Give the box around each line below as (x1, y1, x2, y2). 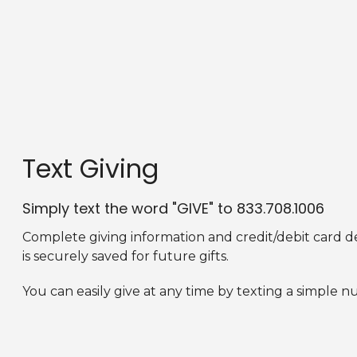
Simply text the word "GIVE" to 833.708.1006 (22, 198, 324, 218)
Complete (22, 229, 89, 245)
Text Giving (22, 151, 159, 186)
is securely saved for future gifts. (22, 249, 229, 264)
